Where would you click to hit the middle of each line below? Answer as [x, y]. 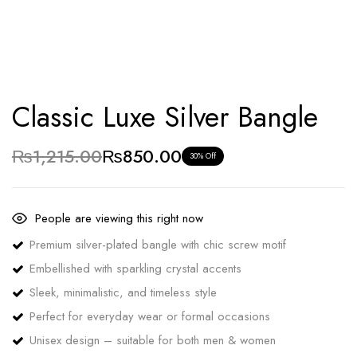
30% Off [203, 156]
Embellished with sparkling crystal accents [135, 269]
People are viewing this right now [119, 218]
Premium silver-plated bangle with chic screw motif [158, 245]
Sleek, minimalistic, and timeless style [123, 292]
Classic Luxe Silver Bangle [165, 117]
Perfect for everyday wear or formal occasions [150, 316]
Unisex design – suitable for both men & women [153, 340]
